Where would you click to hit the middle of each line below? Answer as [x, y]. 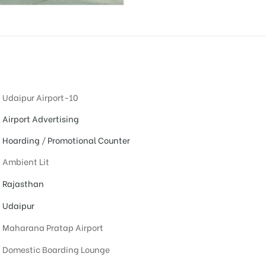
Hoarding [21, 140]
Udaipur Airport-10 [40, 97]
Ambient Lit [26, 161]
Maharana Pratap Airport [53, 227]
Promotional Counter [88, 140]
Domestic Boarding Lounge [56, 249]
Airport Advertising [40, 119]
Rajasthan [23, 183]
